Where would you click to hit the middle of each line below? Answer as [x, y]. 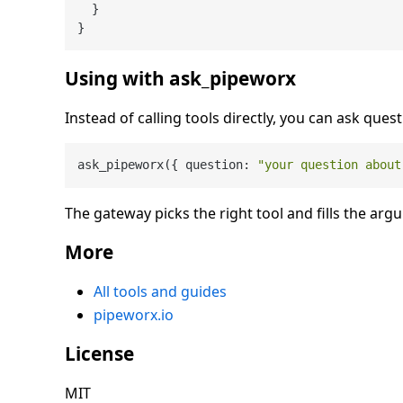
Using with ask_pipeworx [180, 79]
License [99, 353]
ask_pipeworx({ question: [168, 165]
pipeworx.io [134, 314]
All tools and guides [160, 291]
